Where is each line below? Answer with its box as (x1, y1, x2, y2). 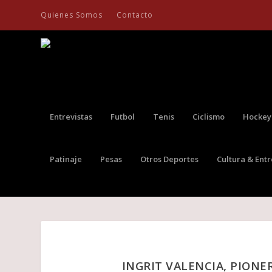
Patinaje (50, 153, 83, 165)
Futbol (110, 110, 135, 122)
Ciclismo (192, 110, 225, 122)
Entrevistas (50, 110, 93, 122)
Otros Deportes (140, 153, 199, 165)
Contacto (117, 10, 154, 20)
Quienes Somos (41, 10, 103, 20)
